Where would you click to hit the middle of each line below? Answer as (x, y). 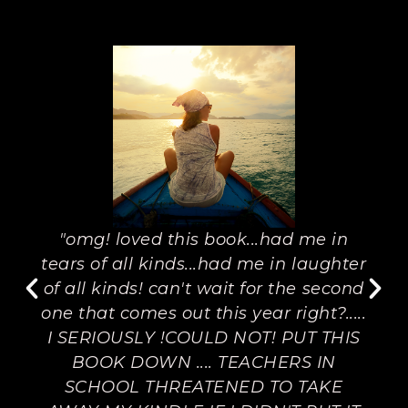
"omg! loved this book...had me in (204, 240)
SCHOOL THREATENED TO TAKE (204, 387)
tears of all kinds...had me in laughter (204, 264)
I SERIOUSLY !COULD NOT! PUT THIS (204, 338)
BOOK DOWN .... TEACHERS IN (204, 362)
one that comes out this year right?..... (204, 313)
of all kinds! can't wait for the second (204, 289)
